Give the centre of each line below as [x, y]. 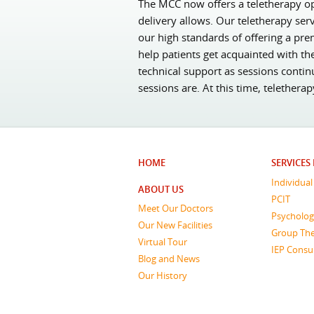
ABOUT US [161, 189]
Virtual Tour [163, 242]
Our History [163, 276]
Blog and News [169, 259]
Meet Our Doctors [176, 209]
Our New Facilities [175, 225]
